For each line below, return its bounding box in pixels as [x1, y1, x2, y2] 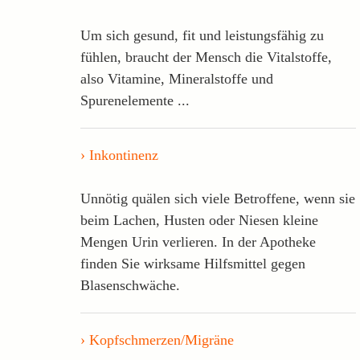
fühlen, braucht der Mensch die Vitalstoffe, [80, 48, 332, 65]
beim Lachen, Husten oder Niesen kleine [80, 211, 318, 228]
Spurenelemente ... [80, 92, 190, 108]
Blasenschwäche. [80, 276, 180, 293]
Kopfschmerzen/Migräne [89, 331, 234, 348]
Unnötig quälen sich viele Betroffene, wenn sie [80, 190, 355, 207]
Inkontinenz [89, 146, 158, 163]
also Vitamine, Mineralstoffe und [80, 70, 273, 87]
